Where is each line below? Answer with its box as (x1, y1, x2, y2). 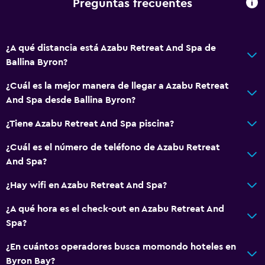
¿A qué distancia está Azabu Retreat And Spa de (6, 43, 216, 53)
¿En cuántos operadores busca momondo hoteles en (6, 241, 236, 251)
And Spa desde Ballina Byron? (6, 95, 135, 105)
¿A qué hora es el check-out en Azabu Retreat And (6, 203, 224, 214)
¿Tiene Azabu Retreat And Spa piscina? (6, 118, 174, 128)
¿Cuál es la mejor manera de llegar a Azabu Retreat (6, 80, 229, 91)
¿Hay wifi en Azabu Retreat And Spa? (6, 180, 167, 190)
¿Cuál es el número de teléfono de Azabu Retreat (6, 142, 220, 152)
